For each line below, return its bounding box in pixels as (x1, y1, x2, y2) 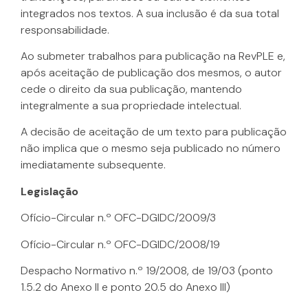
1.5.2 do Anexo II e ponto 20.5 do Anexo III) (21, 279, 230, 294)
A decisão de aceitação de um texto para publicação (21, 124, 287, 140)
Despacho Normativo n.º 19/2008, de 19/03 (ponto (21, 263, 273, 278)
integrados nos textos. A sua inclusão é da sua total (21, 5, 279, 21)
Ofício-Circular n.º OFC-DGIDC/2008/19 (21, 236, 220, 252)
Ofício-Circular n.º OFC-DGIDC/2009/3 (21, 210, 216, 225)
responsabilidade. (21, 22, 109, 37)
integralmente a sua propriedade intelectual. (21, 98, 241, 113)
